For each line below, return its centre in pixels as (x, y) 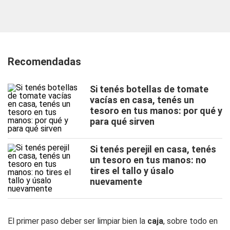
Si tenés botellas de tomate (149, 89)
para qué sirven (122, 121)
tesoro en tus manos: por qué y (156, 111)
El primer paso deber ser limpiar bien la (78, 221)
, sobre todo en (190, 221)
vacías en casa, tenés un (142, 100)
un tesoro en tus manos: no (148, 160)
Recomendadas (44, 62)
